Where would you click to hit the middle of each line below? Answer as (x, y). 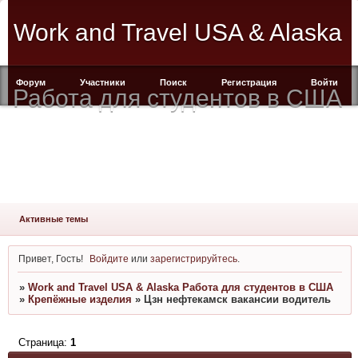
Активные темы (53, 219)
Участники (103, 82)
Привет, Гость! (50, 258)
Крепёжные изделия (80, 300)
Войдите (109, 258)
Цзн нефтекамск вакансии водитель (237, 300)
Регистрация (249, 82)
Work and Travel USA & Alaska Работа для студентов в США (180, 288)
